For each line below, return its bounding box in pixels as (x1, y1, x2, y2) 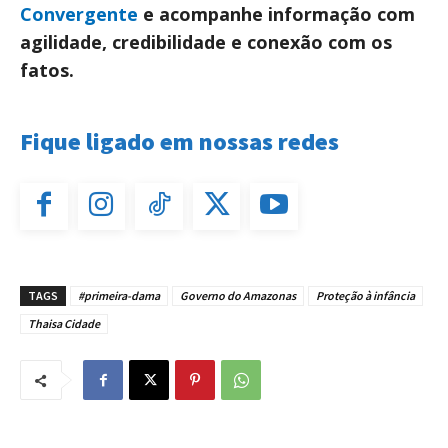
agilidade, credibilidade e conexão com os (20, 29, 392, 54)
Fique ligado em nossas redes (20, 125, 339, 157)
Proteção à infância (316, 288, 415, 304)
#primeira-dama (78, 288, 160, 304)
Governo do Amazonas (180, 288, 296, 304)
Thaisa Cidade (28, 316, 100, 332)
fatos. (20, 57, 74, 82)
